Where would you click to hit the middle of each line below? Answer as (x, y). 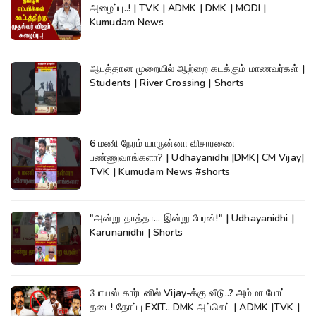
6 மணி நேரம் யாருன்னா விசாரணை (163, 143)
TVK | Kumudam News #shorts (160, 171)
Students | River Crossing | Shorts (167, 83)
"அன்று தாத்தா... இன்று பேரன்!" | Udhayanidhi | (192, 218)
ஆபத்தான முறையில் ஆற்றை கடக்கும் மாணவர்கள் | (197, 68)
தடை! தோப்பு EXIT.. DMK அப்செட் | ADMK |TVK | (195, 307)
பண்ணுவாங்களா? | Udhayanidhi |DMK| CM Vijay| (197, 157)
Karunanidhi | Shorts (136, 232)
